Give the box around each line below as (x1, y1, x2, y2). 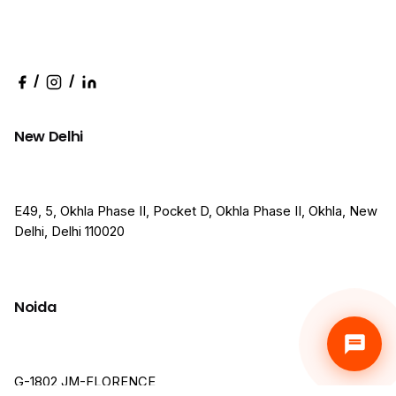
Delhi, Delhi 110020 (14, 224, 125, 240)
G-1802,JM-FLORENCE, (14, 373, 159, 390)
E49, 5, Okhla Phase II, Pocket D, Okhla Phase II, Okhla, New (14, 203, 377, 220)
